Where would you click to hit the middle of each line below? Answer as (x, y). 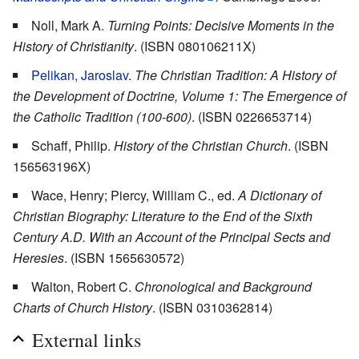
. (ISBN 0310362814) (212, 307)
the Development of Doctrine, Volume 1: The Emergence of (179, 95)
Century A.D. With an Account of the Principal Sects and (171, 236)
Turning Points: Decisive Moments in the (221, 25)
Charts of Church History (83, 307)
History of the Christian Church (201, 145)
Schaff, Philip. (73, 145)
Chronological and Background (223, 286)
